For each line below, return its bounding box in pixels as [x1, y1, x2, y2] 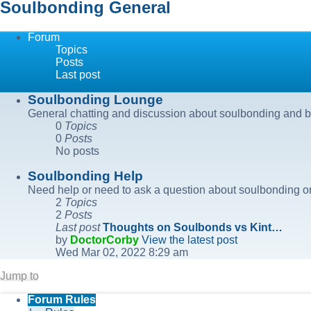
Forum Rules [28, 294, 96, 306]
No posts [56, 145, 99, 158]
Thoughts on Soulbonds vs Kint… [103, 221, 283, 234]
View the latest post [142, 234, 237, 246]
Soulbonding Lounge [28, 92, 163, 108]
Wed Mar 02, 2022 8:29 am [56, 246, 188, 259]
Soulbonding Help [28, 169, 143, 184]
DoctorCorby [70, 234, 139, 246]
